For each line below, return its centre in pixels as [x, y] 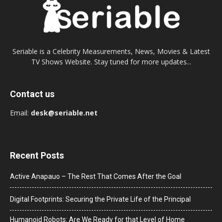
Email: [19, 113]
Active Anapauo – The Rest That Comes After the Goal [96, 177]
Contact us [32, 94]
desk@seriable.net [64, 113]
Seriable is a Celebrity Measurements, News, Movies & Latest [111, 52]
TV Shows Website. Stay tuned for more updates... [111, 62]
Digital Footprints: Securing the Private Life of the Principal [100, 199]
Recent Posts [37, 156]
